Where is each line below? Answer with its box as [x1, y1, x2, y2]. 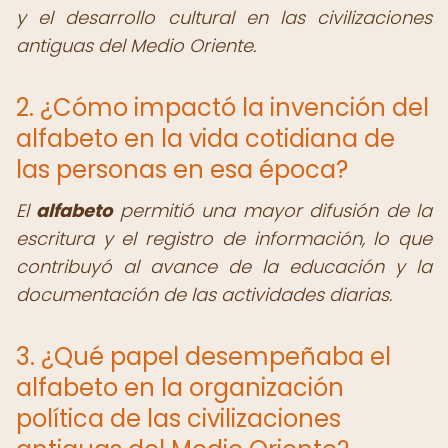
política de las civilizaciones [16, 402, 341, 435]
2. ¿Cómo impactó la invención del [16, 91, 429, 124]
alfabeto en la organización [16, 371, 344, 404]
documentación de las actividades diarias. [16, 282, 392, 307]
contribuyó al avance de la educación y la [16, 254, 432, 279]
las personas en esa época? [16, 153, 348, 186]
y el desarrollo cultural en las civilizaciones [16, 5, 432, 30]
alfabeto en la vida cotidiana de [16, 122, 395, 155]
